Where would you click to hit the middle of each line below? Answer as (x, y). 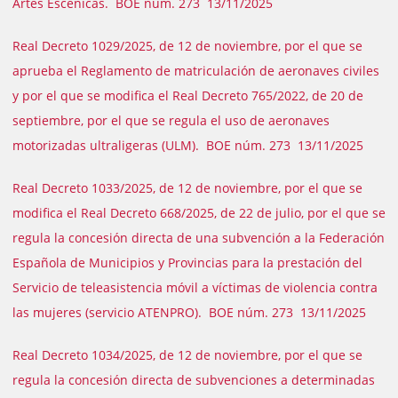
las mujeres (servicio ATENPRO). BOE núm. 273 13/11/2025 (189, 312)
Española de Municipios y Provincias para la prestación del (187, 263)
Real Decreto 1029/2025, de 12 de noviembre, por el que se (187, 46)
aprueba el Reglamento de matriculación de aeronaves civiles (196, 71)
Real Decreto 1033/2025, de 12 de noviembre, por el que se (187, 188)
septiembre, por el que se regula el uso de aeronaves (171, 120)
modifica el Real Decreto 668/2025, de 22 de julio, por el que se (199, 213)
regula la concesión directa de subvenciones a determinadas (194, 380)
